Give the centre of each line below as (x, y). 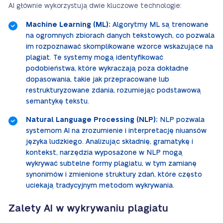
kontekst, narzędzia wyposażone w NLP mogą (104, 153)
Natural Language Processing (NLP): (92, 120)
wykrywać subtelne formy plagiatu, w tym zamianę (111, 164)
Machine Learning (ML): (68, 25)
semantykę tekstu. (57, 102)
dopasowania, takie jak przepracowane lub (98, 80)
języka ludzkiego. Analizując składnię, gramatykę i (110, 142)
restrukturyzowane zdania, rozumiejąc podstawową (113, 91)
